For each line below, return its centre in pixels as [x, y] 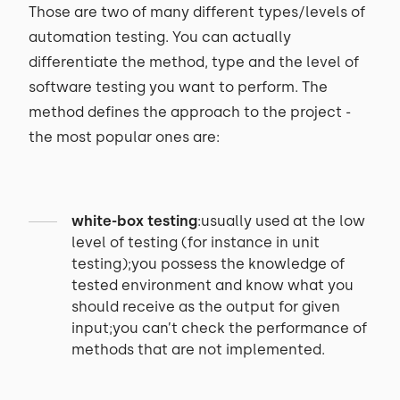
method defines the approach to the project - [190, 112]
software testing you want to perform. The [178, 87]
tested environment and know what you [212, 285]
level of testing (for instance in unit [196, 242]
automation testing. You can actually [160, 37]
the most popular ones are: [124, 137]
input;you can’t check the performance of [219, 328]
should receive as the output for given [206, 307]
